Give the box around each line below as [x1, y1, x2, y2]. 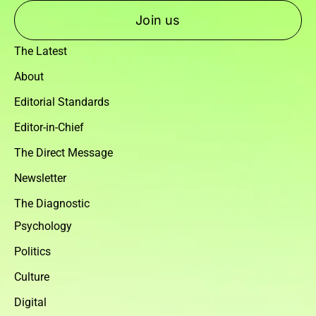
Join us [135, 13, 181, 28]
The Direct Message [14, 146, 113, 159]
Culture [14, 270, 49, 284]
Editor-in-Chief [14, 121, 84, 134]
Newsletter [14, 171, 66, 185]
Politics [14, 245, 51, 258]
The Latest [14, 44, 67, 58]
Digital [14, 296, 47, 309]
